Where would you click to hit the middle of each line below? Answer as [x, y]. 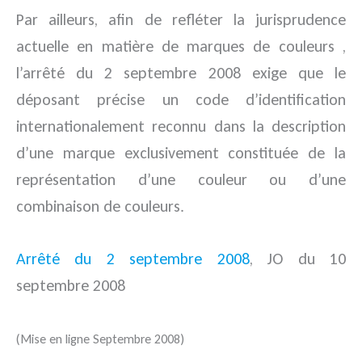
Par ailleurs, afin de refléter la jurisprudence [181, 19]
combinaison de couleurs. [100, 206]
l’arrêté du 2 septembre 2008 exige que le [181, 73]
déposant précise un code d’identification [181, 99]
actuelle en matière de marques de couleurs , [181, 46]
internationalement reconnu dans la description [181, 126]
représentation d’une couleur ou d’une [181, 179]
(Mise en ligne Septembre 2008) [100, 339]
